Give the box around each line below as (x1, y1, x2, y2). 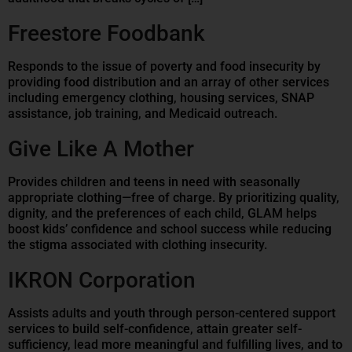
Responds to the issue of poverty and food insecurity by (8, 59, 321, 75)
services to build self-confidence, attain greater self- (8, 321, 302, 337)
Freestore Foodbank (8, 20, 205, 47)
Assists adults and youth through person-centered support (8, 306, 335, 321)
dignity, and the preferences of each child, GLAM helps (8, 206, 317, 222)
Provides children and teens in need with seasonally (8, 174, 300, 190)
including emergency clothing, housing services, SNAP (8, 90, 314, 106)
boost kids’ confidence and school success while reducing (8, 222, 332, 237)
